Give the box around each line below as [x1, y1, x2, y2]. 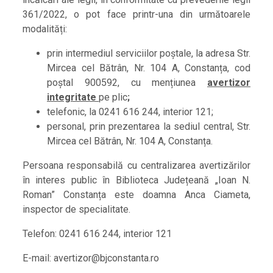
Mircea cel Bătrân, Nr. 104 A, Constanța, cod [47, 62, 250, 74]
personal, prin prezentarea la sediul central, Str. [47, 121, 250, 133]
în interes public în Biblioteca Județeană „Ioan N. [23, 174, 250, 186]
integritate [47, 91, 99, 104]
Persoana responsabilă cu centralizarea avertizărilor [23, 160, 250, 172]
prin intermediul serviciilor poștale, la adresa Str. [47, 48, 250, 60]
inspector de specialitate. [23, 204, 130, 216]
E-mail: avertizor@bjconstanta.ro [23, 252, 159, 264]
